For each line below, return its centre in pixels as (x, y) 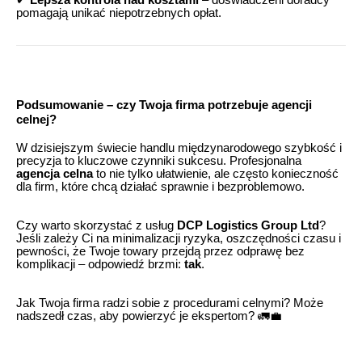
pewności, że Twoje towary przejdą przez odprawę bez (160, 252)
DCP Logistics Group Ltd (248, 226)
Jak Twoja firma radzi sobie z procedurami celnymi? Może (170, 303)
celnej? (36, 119)
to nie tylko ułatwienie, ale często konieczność (216, 174)
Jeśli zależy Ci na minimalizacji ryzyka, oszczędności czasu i (179, 239)
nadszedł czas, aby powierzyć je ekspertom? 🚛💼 (149, 316)
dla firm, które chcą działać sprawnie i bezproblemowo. (160, 187)
